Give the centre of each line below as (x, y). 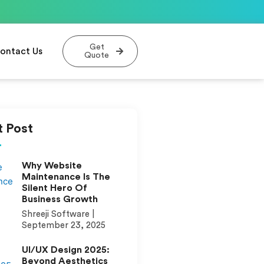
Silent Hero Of (54, 188)
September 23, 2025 (63, 225)
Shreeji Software (57, 214)
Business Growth (60, 199)
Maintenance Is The (66, 177)
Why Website (52, 166)
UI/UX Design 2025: (65, 250)
